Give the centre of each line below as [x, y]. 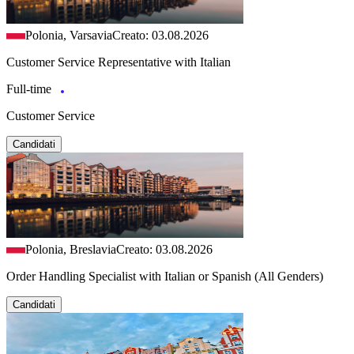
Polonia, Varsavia [69, 35]
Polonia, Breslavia [71, 249]
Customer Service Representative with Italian [119, 62]
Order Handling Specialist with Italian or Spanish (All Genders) [165, 276]
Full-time [30, 88]
